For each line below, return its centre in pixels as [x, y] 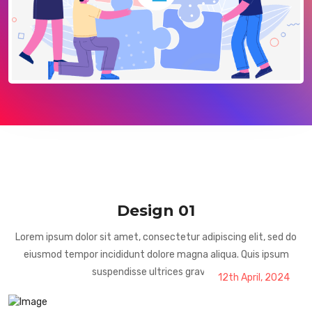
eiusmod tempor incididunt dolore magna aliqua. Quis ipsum [156, 254]
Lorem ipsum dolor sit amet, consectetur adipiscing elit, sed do [156, 237]
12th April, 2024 [254, 278]
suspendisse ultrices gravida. [156, 272]
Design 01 [156, 210]
